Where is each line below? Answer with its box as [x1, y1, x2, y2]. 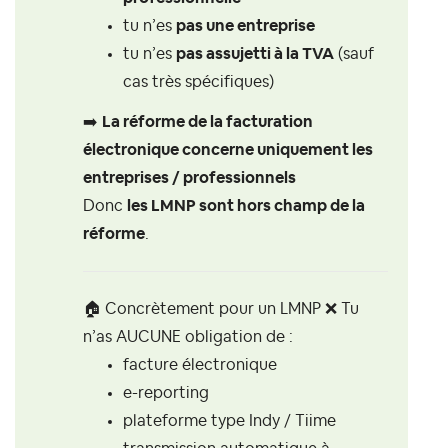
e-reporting [123, 384, 209, 401]
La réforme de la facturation [102, 113, 313, 130]
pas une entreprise [176, 18, 315, 35]
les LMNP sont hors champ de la [127, 197, 365, 214]
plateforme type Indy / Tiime [123, 412, 336, 429]
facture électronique [123, 356, 277, 373]
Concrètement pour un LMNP [101, 300, 325, 317]
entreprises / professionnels [83, 169, 296, 186]
